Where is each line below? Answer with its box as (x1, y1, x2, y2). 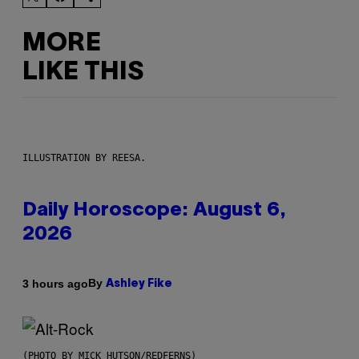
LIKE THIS (22, 60, 143, 84)
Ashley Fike (106, 279, 172, 290)
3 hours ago (22, 276, 88, 290)
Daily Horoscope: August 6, (22, 202, 286, 220)
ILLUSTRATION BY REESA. (22, 152, 146, 164)
